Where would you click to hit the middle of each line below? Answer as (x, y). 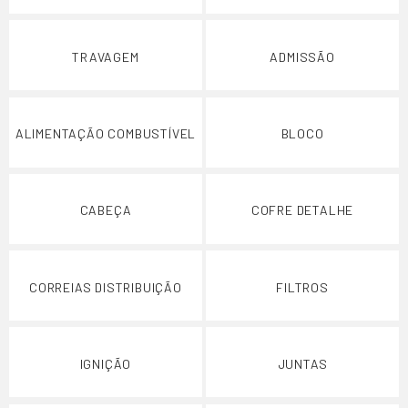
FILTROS (302, 287)
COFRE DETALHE (302, 210)
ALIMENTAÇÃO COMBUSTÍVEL (106, 134)
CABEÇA (106, 210)
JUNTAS (302, 363)
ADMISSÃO (302, 56)
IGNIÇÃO (106, 363)
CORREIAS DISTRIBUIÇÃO (106, 287)
